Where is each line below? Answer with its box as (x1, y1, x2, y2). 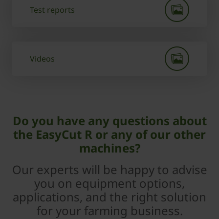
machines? (79, 139, 140, 156)
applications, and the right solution (13, 188, 206, 205)
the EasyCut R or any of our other (13, 126, 206, 142)
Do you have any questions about (12, 112, 207, 129)
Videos (30, 53, 55, 64)
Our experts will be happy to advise (12, 161, 207, 177)
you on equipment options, (34, 175, 185, 191)
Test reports (30, 4, 75, 15)
